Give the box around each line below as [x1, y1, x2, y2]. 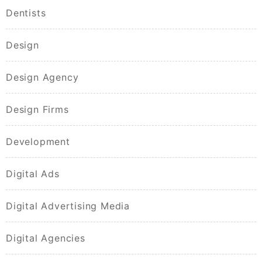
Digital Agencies [6, 232, 85, 244]
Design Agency [6, 71, 79, 84]
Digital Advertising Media [6, 200, 130, 212]
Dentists [6, 7, 46, 19]
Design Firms [6, 104, 69, 116]
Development [6, 136, 70, 148]
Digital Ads [6, 168, 60, 180]
